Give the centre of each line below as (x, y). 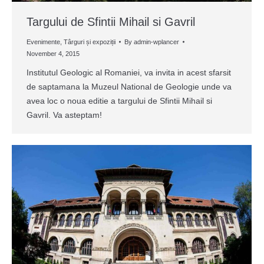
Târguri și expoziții (90, 42)
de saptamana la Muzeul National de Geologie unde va (129, 86)
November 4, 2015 (53, 53)
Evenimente (43, 42)
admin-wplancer (156, 42)
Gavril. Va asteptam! (67, 115)
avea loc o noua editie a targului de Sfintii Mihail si (119, 100)
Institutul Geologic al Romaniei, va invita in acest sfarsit (129, 72)
